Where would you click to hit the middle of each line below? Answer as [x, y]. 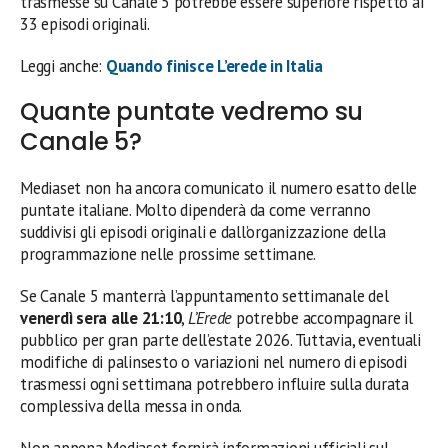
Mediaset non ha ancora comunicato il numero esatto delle [219, 187]
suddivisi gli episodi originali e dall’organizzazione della [203, 231]
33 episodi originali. [85, 23]
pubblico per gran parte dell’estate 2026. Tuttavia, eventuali [220, 339]
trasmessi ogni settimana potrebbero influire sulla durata [214, 383]
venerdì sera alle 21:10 [101, 317]
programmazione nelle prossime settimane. [168, 253]
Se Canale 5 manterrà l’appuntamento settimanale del [204, 295]
